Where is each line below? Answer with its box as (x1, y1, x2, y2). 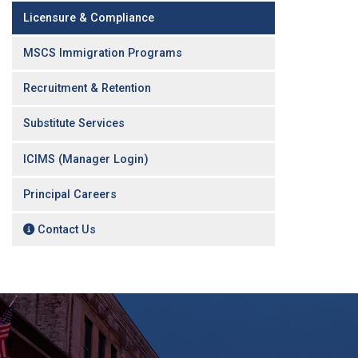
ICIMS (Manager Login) (23, 152, 149, 166)
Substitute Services (23, 117, 125, 131)
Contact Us (34, 222, 97, 237)
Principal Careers (23, 187, 117, 201)
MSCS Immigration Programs (23, 46, 183, 61)
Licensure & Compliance (23, 11, 155, 25)
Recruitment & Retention (23, 82, 152, 96)
